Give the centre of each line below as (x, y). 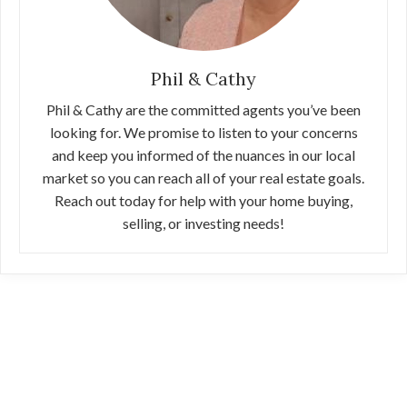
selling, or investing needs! (203, 223)
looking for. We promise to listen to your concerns (203, 132)
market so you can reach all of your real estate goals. (203, 178)
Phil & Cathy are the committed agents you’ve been (203, 109)
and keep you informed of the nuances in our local (203, 155)
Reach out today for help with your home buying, (203, 200)
